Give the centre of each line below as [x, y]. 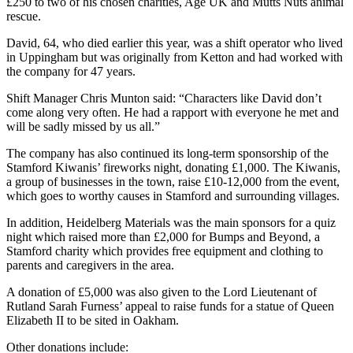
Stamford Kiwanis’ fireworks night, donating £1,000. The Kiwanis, [173, 167]
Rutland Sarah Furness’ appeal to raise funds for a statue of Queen [170, 306]
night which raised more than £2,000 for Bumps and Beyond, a [163, 236]
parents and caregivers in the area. [92, 265]
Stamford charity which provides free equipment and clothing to [165, 251]
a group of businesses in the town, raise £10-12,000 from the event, [173, 181]
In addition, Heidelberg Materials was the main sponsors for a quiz [171, 222]
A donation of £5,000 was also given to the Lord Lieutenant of [162, 292]
